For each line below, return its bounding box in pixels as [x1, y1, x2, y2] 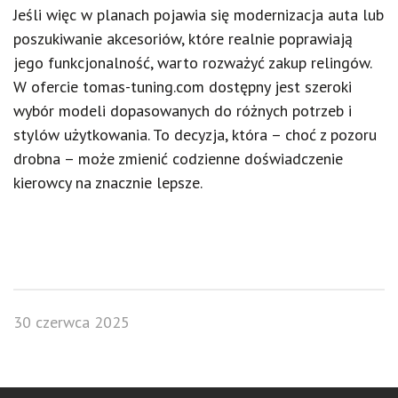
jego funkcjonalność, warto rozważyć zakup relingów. [13, 52, 371, 73]
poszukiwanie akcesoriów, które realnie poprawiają [13, 28, 353, 49]
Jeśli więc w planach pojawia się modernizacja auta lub [13, 4, 384, 25]
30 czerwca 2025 [13, 312, 130, 332]
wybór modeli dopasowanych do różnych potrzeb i [13, 100, 352, 121]
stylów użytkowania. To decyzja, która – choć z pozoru [13, 124, 377, 145]
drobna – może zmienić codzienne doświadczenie [13, 148, 343, 169]
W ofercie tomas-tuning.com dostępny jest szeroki [13, 76, 352, 97]
